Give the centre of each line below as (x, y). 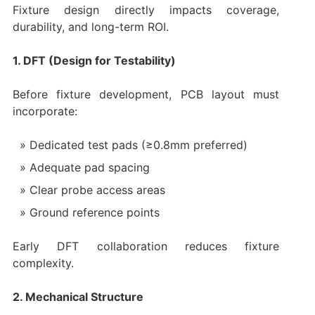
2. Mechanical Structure (78, 297)
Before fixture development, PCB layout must (146, 95)
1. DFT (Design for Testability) (94, 61)
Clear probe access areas (97, 190)
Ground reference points (94, 213)
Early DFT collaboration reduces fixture (146, 246)
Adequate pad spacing (89, 168)
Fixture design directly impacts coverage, (146, 10)
